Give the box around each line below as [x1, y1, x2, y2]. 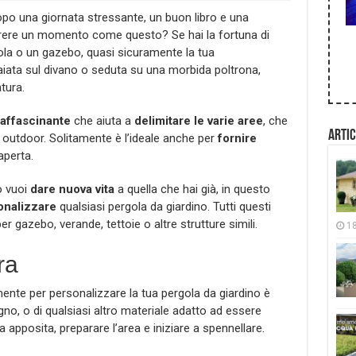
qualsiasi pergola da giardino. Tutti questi [56, 199, 271, 215]
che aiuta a [70, 114, 134, 129]
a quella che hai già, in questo [114, 182, 270, 197]
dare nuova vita [29, 182, 114, 197]
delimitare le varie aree [133, 114, 263, 129]
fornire [217, 131, 257, 146]
